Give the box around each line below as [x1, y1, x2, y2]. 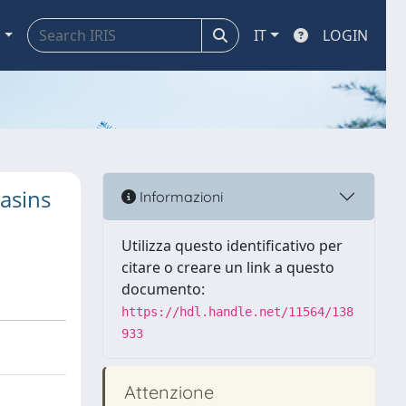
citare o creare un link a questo [121, 257, 334, 277]
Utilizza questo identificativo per [121, 236, 343, 256]
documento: [121, 279, 205, 299]
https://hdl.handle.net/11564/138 [121, 304, 353, 319]
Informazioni [136, 187, 223, 206]
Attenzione [120, 381, 214, 403]
